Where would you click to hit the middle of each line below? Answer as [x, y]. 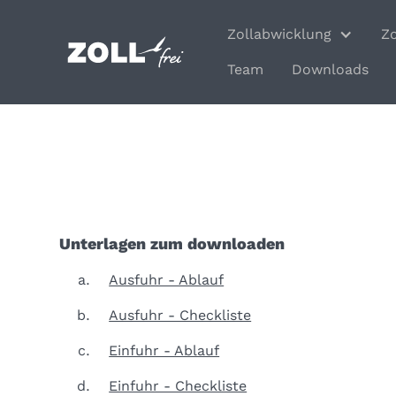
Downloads [331, 70]
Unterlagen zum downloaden [172, 244]
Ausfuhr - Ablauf [167, 280]
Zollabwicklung [280, 34]
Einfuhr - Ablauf [164, 351]
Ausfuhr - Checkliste [180, 316]
